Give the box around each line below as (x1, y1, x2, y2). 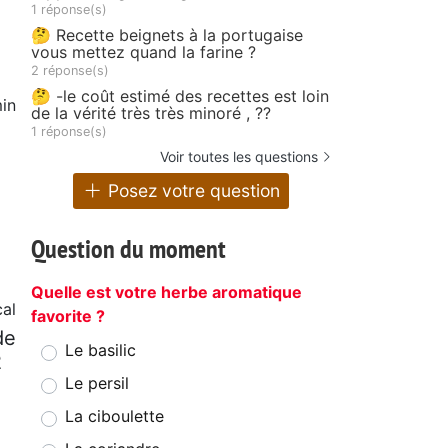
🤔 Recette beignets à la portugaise (31, 24, 303, 45)
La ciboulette (65, 406, 164, 427)
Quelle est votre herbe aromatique (31, 282, 302, 303)
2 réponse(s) (31, 62, 109, 78)
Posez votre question (103, 180, 281, 202)
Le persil (65, 373, 129, 394)
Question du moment (31, 232, 226, 266)
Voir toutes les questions (160, 147, 318, 165)
